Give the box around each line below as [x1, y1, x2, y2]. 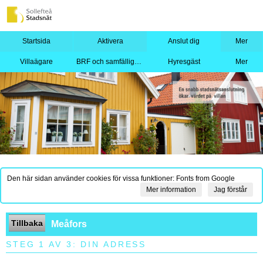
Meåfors [51, 219, 87, 229]
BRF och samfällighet [134, 58, 142, 66]
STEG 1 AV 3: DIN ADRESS [6, 240, 147, 249]
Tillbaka [11, 218, 43, 228]
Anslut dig [168, 37, 200, 45]
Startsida [22, 37, 51, 45]
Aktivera [97, 37, 123, 45]
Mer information [146, 186, 196, 194]
